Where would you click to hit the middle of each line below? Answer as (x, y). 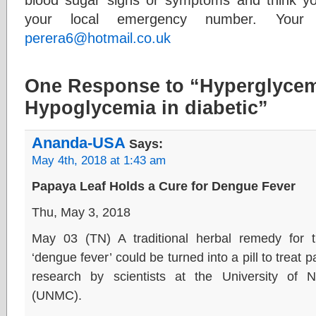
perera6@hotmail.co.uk (98, 38)
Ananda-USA (79, 143)
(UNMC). (57, 295)
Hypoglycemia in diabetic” (146, 108)
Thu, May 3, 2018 (81, 212)
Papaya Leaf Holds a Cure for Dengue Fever (164, 186)
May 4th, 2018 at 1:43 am (99, 160)
